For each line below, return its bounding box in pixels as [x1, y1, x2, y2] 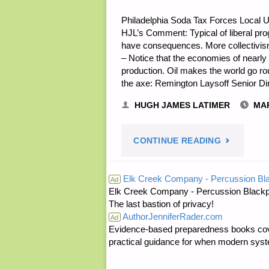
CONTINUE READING [133, 136, 222, 145]
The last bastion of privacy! [108, 199, 214, 210]
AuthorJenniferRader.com [120, 211, 223, 222]
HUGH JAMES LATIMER [134, 101, 230, 110]
